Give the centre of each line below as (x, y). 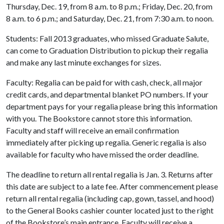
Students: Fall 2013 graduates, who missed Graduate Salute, (107, 38)
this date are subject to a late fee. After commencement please (112, 186)
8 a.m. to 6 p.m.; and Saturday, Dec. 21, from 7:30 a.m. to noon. (110, 18)
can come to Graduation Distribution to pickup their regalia (107, 50)
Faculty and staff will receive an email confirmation (92, 130)
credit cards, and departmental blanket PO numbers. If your (107, 94)
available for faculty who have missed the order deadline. (102, 154)
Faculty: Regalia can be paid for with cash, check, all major (104, 82)
